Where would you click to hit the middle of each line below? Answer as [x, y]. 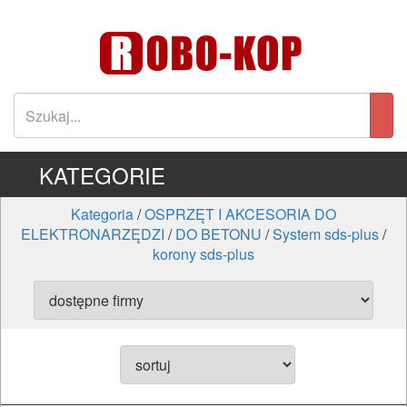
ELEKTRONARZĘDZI [93, 234]
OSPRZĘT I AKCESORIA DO [240, 214]
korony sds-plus [203, 254]
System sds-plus [326, 234]
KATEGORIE [102, 175]
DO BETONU [218, 234]
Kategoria [102, 214]
